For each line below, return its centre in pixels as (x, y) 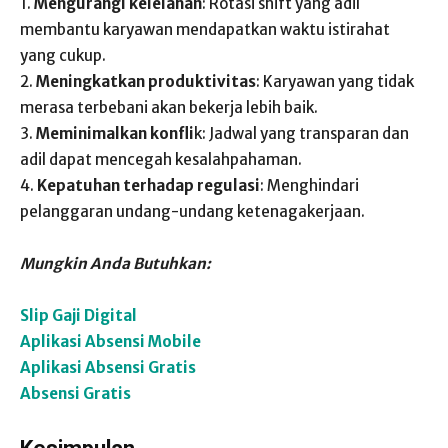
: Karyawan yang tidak (335, 81)
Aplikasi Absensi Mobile (110, 341)
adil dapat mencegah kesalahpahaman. (161, 159)
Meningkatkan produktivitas (146, 81)
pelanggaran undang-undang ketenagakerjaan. (192, 211)
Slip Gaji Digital (78, 315)
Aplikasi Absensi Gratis (108, 367)
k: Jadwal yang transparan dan (301, 133)
